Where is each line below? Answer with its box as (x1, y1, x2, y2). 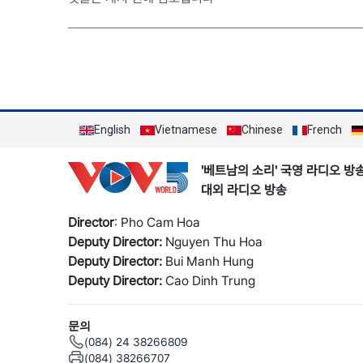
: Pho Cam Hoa (114, 215, 200, 230)
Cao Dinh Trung (162, 273, 255, 288)
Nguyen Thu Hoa (162, 234, 263, 250)
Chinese (241, 123, 283, 136)
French (307, 123, 342, 136)
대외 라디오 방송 (201, 182, 287, 198)
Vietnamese (155, 123, 217, 136)
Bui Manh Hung (162, 254, 254, 269)
